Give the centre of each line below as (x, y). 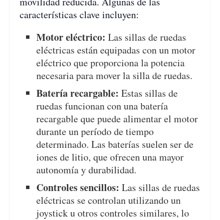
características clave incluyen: (79, 15)
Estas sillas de (149, 93)
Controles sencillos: (78, 188)
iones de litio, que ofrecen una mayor (110, 157)
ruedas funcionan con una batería (102, 106)
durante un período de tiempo (95, 132)
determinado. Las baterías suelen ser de (115, 144)
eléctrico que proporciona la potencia (111, 63)
